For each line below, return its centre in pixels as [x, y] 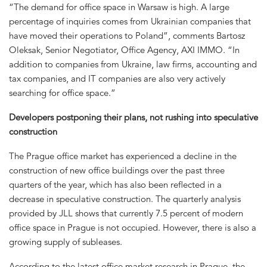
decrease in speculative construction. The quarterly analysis [125, 199]
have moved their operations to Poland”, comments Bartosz [127, 36]
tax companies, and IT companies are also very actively [117, 79]
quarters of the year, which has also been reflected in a [115, 185]
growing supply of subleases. [66, 242]
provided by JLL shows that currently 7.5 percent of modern [126, 213]
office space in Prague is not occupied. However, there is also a [133, 228]
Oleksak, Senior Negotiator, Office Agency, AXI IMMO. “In [124, 50]
